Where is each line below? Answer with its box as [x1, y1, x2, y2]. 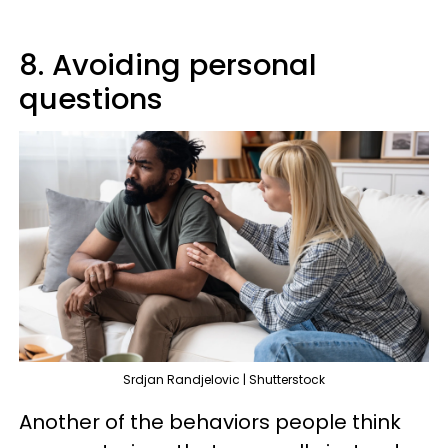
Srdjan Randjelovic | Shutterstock [123, 371, 325, 388]
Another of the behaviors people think [19, 408, 401, 436]
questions [19, 79, 163, 120]
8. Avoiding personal [19, 45, 317, 86]
